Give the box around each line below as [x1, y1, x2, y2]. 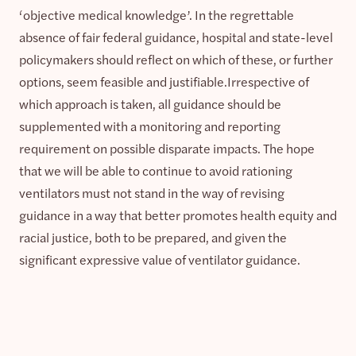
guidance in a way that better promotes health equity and [19, 205, 337, 224]
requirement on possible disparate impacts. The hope [19, 138, 315, 157]
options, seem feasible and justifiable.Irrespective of [19, 72, 309, 91]
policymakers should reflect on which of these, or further [19, 49, 333, 68]
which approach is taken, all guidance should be [19, 94, 281, 113]
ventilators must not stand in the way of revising [19, 183, 284, 202]
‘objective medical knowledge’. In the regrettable [19, 5, 294, 24]
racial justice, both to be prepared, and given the [19, 227, 287, 246]
